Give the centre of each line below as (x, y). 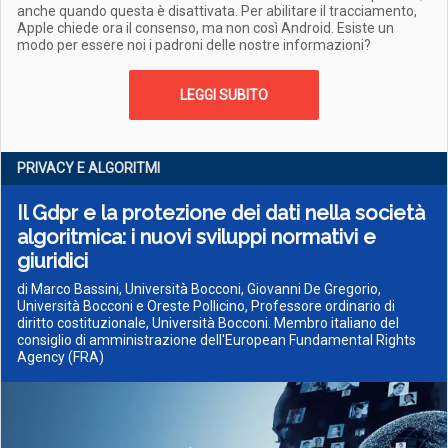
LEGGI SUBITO (224, 95)
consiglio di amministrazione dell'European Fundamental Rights (216, 340)
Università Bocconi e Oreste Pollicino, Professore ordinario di (206, 306)
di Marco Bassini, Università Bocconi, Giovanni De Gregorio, (199, 289)
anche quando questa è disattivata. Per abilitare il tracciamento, (217, 11)
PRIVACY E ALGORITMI (88, 168)
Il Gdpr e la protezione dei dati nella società (221, 213)
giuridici (52, 261)
